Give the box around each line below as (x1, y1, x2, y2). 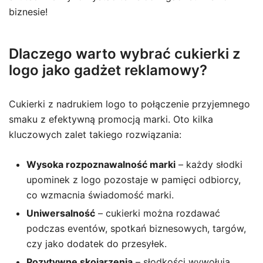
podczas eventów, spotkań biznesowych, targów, (26, 222, 246, 234)
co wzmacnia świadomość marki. (26, 189, 174, 201)
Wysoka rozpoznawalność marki (26, 159, 176, 170)
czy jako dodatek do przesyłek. (26, 238, 167, 249)
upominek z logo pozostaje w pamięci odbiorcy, (26, 174, 241, 186)
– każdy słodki (176, 159, 242, 170)
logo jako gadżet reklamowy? (9, 62, 207, 79)
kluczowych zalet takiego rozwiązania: (9, 129, 181, 140)
